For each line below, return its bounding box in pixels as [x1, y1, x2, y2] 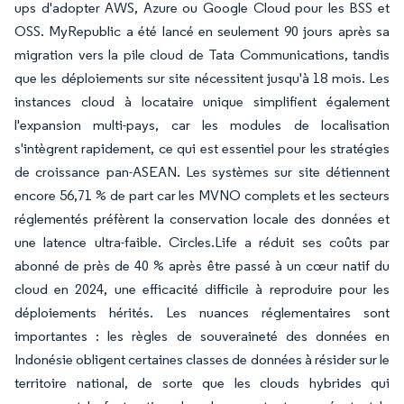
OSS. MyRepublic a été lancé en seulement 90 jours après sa [14, 23, 390, 40]
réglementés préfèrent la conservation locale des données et [14, 210, 390, 227]
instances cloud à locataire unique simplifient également [14, 93, 390, 110]
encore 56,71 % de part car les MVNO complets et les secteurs [14, 187, 390, 204]
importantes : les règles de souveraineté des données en [14, 327, 390, 344]
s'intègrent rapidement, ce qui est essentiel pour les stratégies [14, 140, 390, 157]
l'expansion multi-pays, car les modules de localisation [14, 116, 390, 133]
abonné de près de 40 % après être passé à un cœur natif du [14, 257, 390, 274]
